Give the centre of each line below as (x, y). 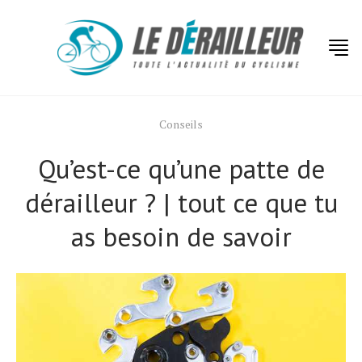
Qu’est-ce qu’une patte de (181, 168)
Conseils (181, 124)
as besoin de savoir (181, 236)
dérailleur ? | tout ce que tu (181, 202)
